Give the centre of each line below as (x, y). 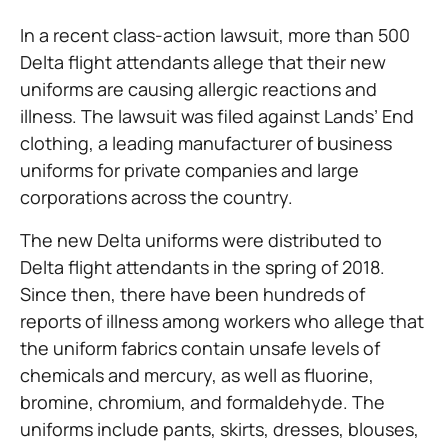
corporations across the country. (160, 196)
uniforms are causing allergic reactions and (198, 88)
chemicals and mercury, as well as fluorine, (197, 374)
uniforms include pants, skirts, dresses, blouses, (219, 428)
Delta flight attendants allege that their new (203, 61)
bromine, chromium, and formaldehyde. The (202, 401)
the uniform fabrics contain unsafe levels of (200, 347)
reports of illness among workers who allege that (222, 320)
